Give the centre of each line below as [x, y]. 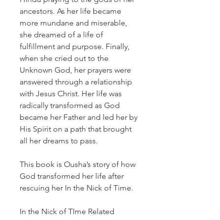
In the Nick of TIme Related [67, 211]
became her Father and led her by [79, 117]
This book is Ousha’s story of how [78, 164]
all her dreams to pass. [59, 141]
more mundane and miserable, [73, 23]
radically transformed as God [70, 105]
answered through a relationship [76, 82]
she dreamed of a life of [61, 35]
